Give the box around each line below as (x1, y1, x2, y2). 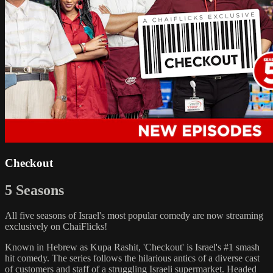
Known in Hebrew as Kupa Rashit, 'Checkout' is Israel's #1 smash (5, 242, 260, 253)
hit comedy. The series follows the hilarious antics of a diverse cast (5, 253, 260, 264)
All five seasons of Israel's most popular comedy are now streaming (5, 210, 263, 221)
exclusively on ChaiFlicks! (5, 221, 107, 232)
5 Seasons (5, 182, 64, 198)
